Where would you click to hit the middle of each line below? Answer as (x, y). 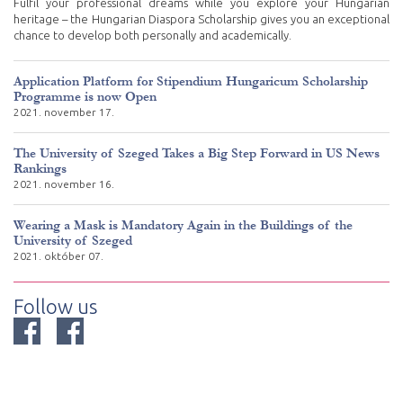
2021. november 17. (64, 112)
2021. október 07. (58, 255)
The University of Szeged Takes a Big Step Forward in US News (197, 153)
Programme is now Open (85, 96)
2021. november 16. (64, 184)
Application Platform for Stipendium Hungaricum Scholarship (191, 81)
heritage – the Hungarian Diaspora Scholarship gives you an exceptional (201, 18)
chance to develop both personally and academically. (152, 35)
